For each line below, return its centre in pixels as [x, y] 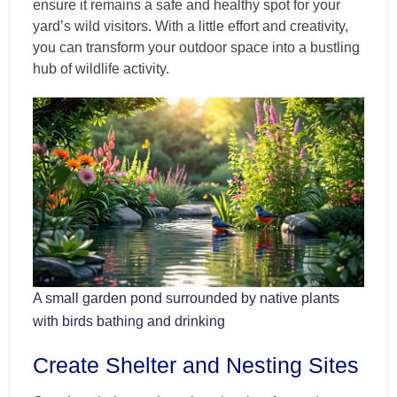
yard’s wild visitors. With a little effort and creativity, [191, 27]
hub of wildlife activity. [101, 69]
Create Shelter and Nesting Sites [196, 365]
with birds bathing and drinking [129, 321]
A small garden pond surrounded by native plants [186, 298]
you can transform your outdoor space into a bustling [196, 48]
